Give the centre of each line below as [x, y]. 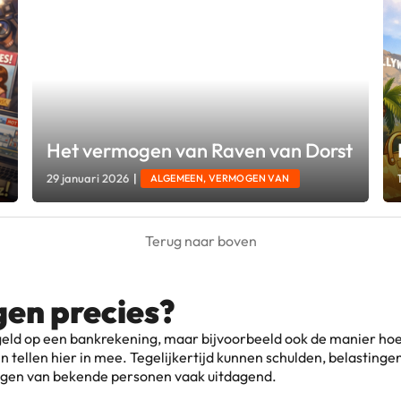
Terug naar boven [200, 240]
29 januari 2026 [88, 178]
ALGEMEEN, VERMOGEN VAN [220, 179]
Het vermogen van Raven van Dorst [200, 150]
